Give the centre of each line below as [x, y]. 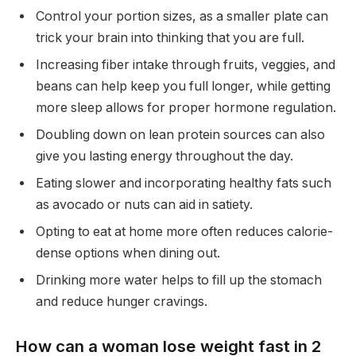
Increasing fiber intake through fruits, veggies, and [186, 64]
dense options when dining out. [128, 253]
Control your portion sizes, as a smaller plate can [182, 16]
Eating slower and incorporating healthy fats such [184, 183]
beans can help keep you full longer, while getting [183, 86]
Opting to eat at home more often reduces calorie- [184, 231]
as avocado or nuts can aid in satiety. [144, 204]
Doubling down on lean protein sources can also [180, 134]
